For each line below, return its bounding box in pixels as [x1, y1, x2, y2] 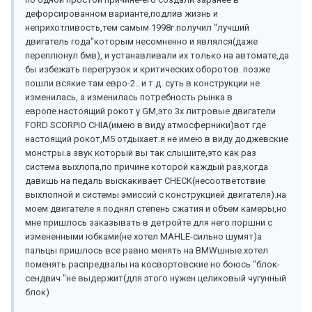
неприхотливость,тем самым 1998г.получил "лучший [25, 22, 249, 33]
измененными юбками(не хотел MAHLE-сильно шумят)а [25, 231, 262, 242]
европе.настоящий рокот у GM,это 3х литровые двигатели [25, 106, 276, 117]
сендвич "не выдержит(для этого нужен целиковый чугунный [25, 273, 286, 284]
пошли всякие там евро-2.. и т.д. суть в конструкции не [25, 78, 260, 89]
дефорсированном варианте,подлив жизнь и [25, 8, 218, 19]
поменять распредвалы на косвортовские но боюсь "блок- [25, 259, 280, 270]
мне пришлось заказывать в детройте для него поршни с [25, 217, 272, 228]
